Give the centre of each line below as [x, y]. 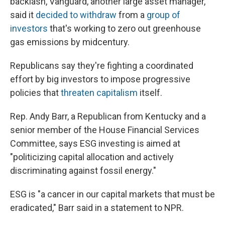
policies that [35, 93]
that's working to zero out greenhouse [124, 29]
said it [23, 15]
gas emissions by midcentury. [70, 42]
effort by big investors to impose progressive [100, 79]
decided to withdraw [76, 15]
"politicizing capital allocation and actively [92, 157]
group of [163, 15]
